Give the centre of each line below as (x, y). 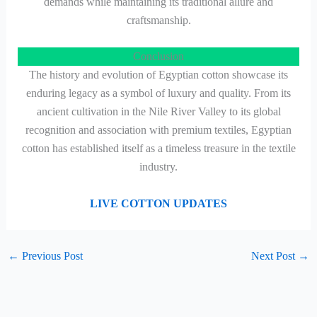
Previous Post (51, 255)
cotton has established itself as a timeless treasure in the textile (158, 149)
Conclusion (158, 57)
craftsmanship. (158, 20)
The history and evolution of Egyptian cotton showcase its (158, 75)
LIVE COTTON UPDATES (158, 203)
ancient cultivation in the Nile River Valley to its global (158, 112)
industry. (158, 167)
